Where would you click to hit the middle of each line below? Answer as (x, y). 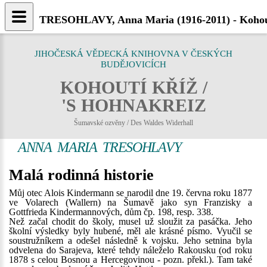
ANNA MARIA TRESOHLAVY (100, 147)
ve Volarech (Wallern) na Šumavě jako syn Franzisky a (131, 202)
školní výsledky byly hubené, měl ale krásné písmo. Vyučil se (131, 231)
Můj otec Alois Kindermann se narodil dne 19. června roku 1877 (131, 193)
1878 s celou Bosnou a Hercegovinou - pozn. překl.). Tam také (131, 260)
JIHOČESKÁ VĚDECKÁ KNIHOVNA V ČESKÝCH (133, 54)
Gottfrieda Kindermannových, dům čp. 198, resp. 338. (111, 212)
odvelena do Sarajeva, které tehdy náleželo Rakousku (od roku (131, 250)
